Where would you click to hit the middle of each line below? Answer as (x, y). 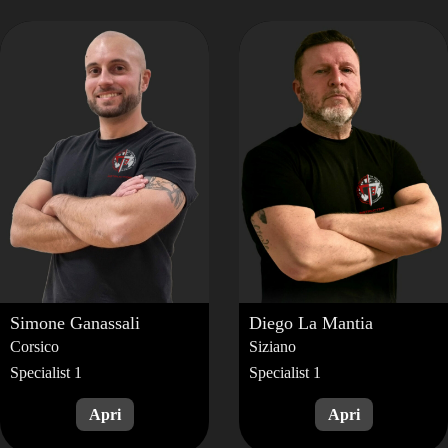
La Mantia (335, 322)
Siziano (272, 346)
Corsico (34, 346)
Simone (40, 322)
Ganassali (105, 322)
